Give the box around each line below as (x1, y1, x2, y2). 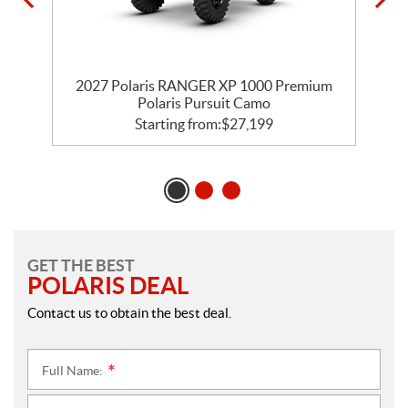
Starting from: (135, 115, 221, 132)
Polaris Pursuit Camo (138, 94, 270, 111)
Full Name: (42, 362, 106, 378)
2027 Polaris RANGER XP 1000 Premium (76, 76, 332, 94)
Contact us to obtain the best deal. (27, 304, 231, 321)
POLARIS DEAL (27, 271, 189, 299)
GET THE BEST (27, 255, 135, 275)
